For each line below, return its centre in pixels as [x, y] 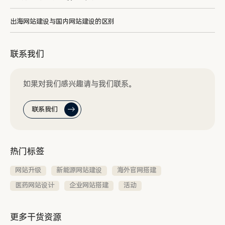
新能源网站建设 [79, 170]
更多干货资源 [36, 217]
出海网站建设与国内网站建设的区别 [62, 22]
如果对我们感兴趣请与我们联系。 [80, 84]
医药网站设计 [35, 185]
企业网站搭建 [89, 185]
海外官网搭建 [137, 170]
